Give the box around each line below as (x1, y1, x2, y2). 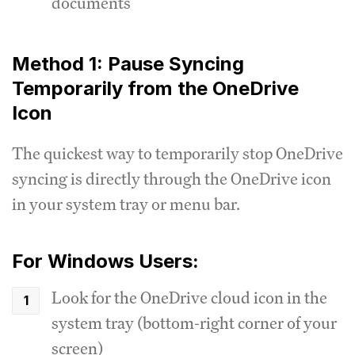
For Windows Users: (12, 249, 199, 273)
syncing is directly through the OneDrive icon (12, 167, 331, 189)
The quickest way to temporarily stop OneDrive (12, 142, 343, 164)
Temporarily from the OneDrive (12, 76, 299, 100)
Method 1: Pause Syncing (12, 52, 244, 75)
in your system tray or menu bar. (12, 193, 240, 215)
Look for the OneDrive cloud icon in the (52, 286, 327, 308)
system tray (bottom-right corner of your (52, 311, 337, 334)
